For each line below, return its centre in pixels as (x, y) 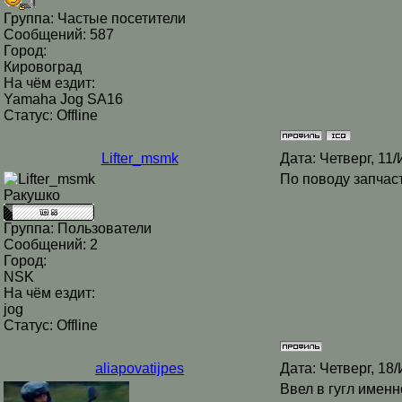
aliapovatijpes (140, 368)
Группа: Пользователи (78, 228)
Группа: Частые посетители (95, 18)
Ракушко (32, 195)
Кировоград (43, 67)
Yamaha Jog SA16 (63, 99)
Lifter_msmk (140, 158)
